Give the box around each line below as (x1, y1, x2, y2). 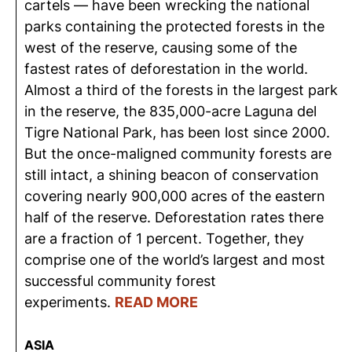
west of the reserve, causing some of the (24, 39, 297, 56)
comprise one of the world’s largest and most (24, 251, 325, 268)
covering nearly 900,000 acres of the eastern (24, 188, 325, 204)
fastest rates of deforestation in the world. (24, 60, 308, 77)
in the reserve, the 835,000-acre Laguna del (24, 103, 317, 119)
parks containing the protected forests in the (24, 18, 324, 35)
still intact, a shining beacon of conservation (24, 167, 319, 183)
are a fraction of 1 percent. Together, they (24, 230, 304, 247)
